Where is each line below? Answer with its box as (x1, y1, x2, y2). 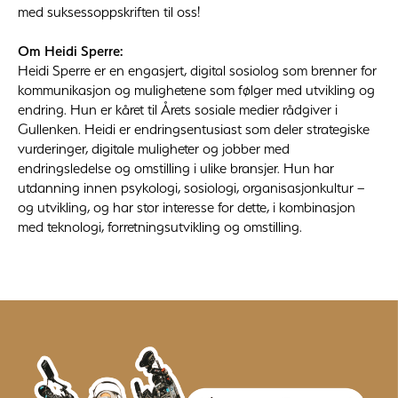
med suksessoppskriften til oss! (18, 2, 200, 20)
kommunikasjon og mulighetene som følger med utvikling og (18, 80, 375, 99)
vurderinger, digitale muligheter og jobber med (18, 139, 290, 157)
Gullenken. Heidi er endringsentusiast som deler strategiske (18, 119, 370, 138)
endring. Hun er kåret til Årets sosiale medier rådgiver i (18, 99, 338, 118)
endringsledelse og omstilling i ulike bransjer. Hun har (18, 158, 334, 177)
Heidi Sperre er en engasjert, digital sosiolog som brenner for (18, 60, 377, 79)
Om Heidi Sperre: (18, 41, 123, 60)
